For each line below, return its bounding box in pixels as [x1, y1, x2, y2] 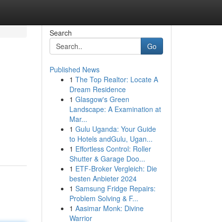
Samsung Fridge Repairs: [75, 183, 156, 193]
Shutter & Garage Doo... [69, 154, 145, 164]
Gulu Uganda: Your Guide [75, 124, 156, 134]
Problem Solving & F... [69, 193, 138, 203]
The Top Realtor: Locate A [75, 74, 158, 84]
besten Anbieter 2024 [69, 173, 137, 183]
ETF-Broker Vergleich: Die [75, 164, 157, 173]
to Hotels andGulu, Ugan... [69, 134, 153, 144]
